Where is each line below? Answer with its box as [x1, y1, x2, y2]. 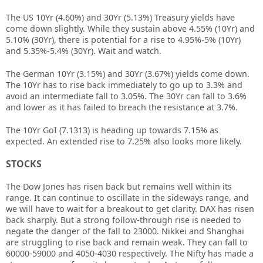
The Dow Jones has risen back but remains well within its [6, 181, 232, 192]
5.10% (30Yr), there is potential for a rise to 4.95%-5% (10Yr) [6, 34, 241, 45]
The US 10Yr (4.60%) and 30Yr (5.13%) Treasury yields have [6, 12, 235, 23]
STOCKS [6, 157, 42, 170]
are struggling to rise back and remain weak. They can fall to [6, 237, 248, 248]
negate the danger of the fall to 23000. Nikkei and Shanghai [6, 225, 244, 237]
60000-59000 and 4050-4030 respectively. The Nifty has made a [6, 248, 254, 259]
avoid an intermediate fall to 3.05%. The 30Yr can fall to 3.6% [6, 90, 247, 102]
